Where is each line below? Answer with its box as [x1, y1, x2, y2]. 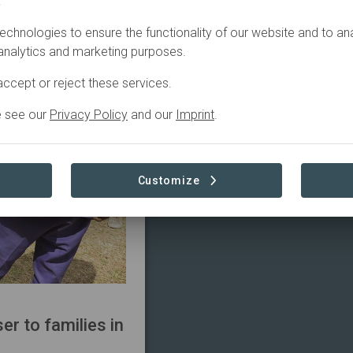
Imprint [176, 107, 214, 122]
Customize [137, 174, 200, 187]
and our [128, 107, 176, 122]
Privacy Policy [50, 107, 128, 122]
